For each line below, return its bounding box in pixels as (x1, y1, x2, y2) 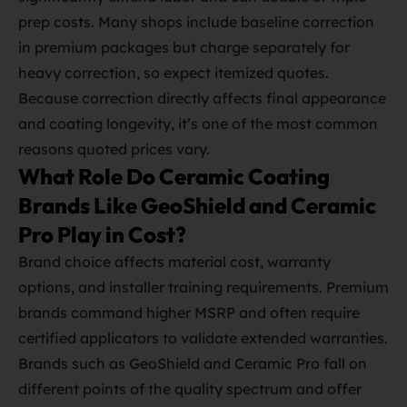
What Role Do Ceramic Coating (18, 163, 330, 190)
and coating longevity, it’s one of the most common (18, 114, 378, 133)
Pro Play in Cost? (18, 221, 186, 248)
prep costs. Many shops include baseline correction (18, 13, 374, 31)
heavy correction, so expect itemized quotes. (18, 64, 329, 82)
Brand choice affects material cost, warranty (18, 253, 331, 271)
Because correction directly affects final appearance (18, 89, 386, 107)
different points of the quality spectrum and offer (18, 380, 362, 398)
